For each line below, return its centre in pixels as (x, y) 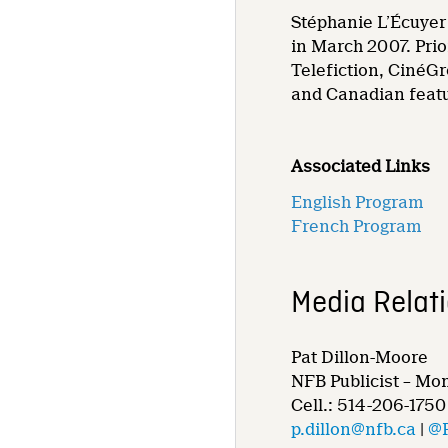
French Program (356, 226)
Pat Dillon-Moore (360, 357)
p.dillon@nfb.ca (354, 429)
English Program (357, 202)
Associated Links (361, 166)
